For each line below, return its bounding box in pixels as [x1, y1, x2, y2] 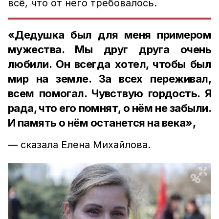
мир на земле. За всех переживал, [8, 72, 211, 85]
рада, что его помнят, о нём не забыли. [8, 102, 211, 114]
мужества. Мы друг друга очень [8, 43, 211, 56]
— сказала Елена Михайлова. [8, 139, 151, 151]
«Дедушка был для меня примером [8, 28, 211, 41]
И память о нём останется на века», [8, 116, 196, 129]
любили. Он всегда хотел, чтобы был [8, 58, 211, 70]
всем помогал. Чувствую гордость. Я [8, 87, 211, 100]
